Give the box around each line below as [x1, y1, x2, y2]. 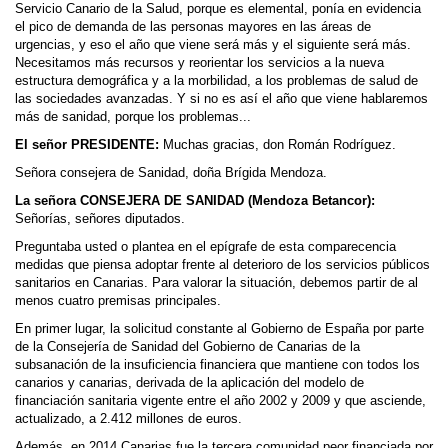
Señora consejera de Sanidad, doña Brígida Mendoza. [15, 166, 327, 180]
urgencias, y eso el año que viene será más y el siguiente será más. [15, 38, 411, 52]
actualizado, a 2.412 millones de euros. [15, 412, 242, 426]
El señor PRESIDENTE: [15, 138, 159, 152]
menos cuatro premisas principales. [15, 294, 221, 308]
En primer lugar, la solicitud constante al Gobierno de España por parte [15, 322, 424, 336]
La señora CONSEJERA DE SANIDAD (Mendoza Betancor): [15, 194, 375, 208]
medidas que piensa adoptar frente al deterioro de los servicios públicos [15, 258, 430, 272]
